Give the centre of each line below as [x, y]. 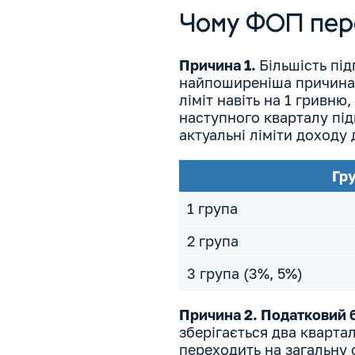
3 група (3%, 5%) [244, 274]
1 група [212, 209]
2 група [212, 241]
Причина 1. [219, 65]
